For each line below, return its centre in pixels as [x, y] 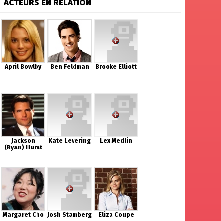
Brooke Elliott [116, 67]
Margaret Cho [23, 215]
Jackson [23, 141]
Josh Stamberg [70, 215]
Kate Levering [70, 141]
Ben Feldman [70, 67]
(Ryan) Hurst [23, 147]
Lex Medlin [116, 141]
